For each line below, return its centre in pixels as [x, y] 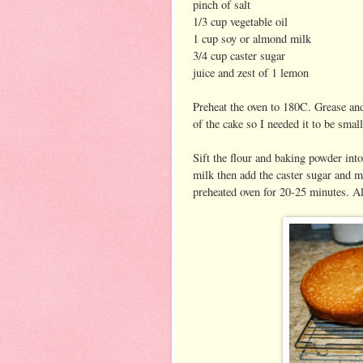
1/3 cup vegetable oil [240, 21]
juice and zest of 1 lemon [251, 72]
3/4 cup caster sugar [239, 55]
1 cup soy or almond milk [252, 38]
